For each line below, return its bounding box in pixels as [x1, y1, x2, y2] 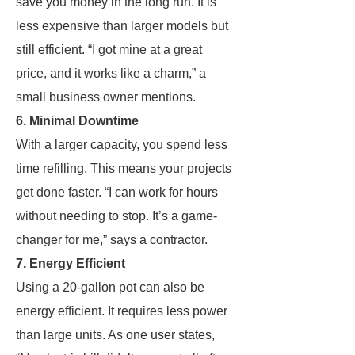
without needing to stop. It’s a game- [16, 209, 217, 223]
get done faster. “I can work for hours [16, 185, 218, 199]
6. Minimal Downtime [16, 114, 139, 128]
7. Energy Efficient [16, 257, 125, 270]
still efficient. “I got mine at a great [16, 43, 202, 56]
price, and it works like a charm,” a [16, 67, 206, 80]
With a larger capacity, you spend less [16, 138, 227, 151]
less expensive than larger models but [16, 19, 228, 32]
